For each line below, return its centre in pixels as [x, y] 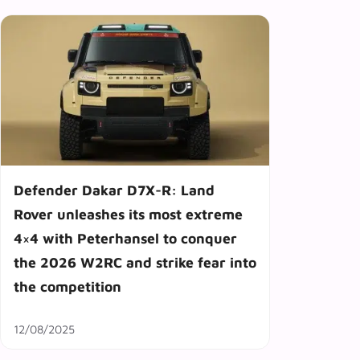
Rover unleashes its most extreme [128, 215]
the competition [67, 287]
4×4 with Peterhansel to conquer [125, 239]
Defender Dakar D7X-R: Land [114, 190]
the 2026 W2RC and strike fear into [135, 263]
